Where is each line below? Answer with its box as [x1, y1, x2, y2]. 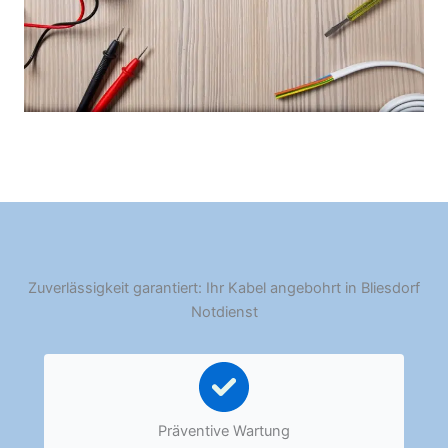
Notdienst [190, 303, 258, 322]
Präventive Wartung [158, 422, 290, 441]
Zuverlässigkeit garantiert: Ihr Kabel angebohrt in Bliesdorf [28, 279, 420, 298]
